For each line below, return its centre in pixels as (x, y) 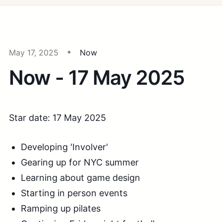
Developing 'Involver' (64, 147)
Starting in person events (74, 193)
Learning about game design (81, 178)
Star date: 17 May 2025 (57, 118)
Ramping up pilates (61, 208)
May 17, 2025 (34, 53)
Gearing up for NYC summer (80, 162)
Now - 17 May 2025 (97, 78)
